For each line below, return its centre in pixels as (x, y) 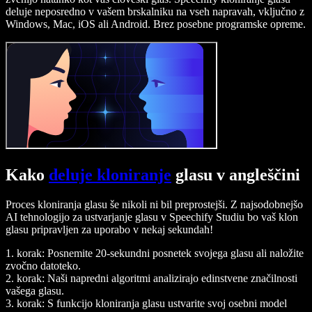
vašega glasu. (35, 290)
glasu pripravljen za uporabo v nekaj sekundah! (109, 229)
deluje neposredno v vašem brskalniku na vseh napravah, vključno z (155, 11)
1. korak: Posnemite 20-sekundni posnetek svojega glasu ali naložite (155, 253)
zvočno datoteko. (43, 265)
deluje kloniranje (110, 174)
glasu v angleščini (236, 174)
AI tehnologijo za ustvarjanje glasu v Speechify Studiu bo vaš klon (152, 217)
